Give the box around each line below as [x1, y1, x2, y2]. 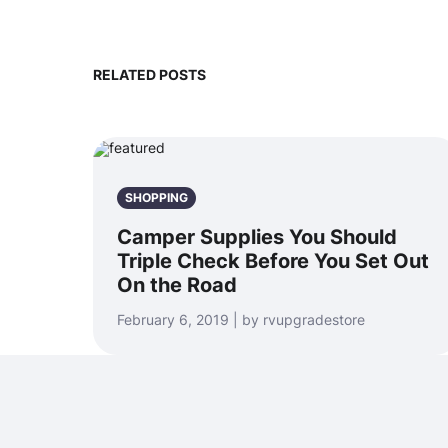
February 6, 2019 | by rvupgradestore [117, 311, 365, 328]
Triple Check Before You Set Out [117, 249, 429, 273]
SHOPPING [125, 190, 188, 205]
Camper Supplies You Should [117, 225, 397, 249]
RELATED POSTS [93, 66, 206, 83]
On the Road [117, 273, 237, 297]
